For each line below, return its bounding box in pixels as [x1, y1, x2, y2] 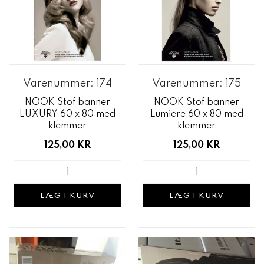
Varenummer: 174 [23, 78, 112, 89]
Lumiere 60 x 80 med [150, 110, 243, 119]
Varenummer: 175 [152, 78, 241, 89]
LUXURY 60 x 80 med [19, 110, 115, 119]
